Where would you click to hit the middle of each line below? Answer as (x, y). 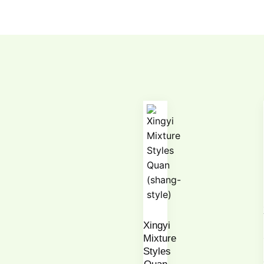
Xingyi (157, 226)
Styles (157, 252)
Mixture (160, 239)
